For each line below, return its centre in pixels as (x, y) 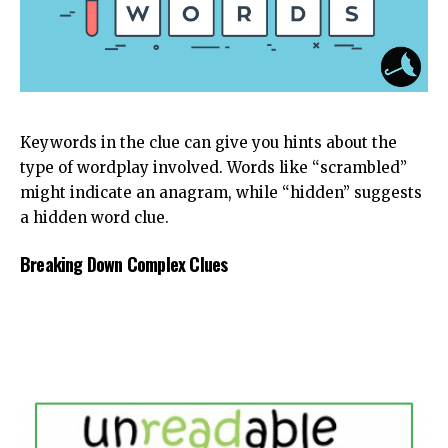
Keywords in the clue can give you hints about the (208, 142)
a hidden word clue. (94, 217)
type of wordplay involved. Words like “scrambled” (213, 167)
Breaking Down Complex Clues (124, 264)
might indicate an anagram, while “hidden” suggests (221, 192)
